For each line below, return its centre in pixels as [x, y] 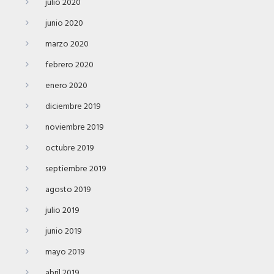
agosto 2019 [68, 190]
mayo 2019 [65, 252]
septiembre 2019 [76, 169]
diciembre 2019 [73, 106]
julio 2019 [62, 210]
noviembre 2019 [75, 127]
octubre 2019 [70, 148]
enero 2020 [66, 86]
